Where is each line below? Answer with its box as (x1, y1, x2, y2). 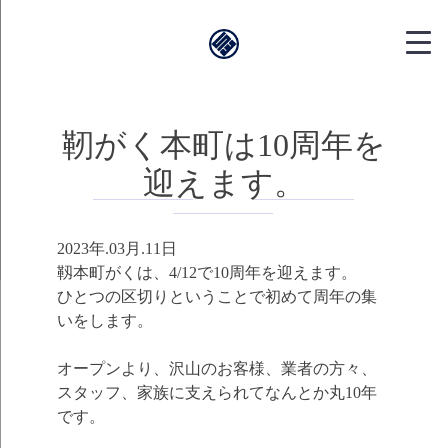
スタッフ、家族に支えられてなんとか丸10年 (56, 384, 377, 402)
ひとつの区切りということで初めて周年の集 (56, 288, 377, 306)
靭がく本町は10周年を (62, 126, 386, 163)
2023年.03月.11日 (56, 240, 177, 258)
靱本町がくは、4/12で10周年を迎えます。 (56, 264, 357, 282)
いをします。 (56, 312, 153, 330)
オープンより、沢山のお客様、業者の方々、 (56, 360, 377, 378)
